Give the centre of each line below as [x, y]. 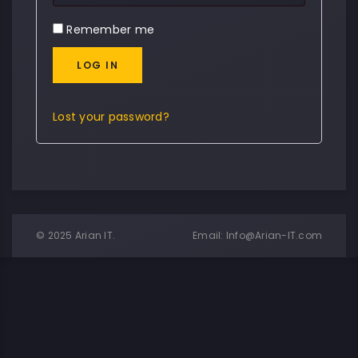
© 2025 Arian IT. [76, 235]
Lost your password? [111, 117]
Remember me [110, 30]
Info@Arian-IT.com [274, 235]
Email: [209, 235]
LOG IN [97, 65]
